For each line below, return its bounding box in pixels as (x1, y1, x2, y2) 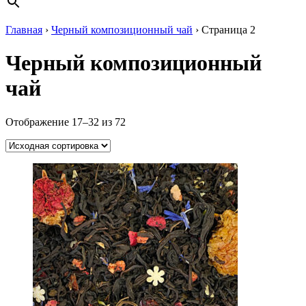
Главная (5, 24, 42, 36)
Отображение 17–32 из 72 (5, 115, 126, 128)
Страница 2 (201, 24, 255, 36)
